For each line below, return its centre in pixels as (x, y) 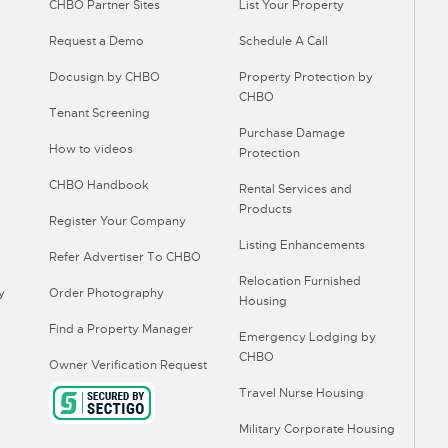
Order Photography (106, 293)
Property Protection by (306, 77)
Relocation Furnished (300, 281)
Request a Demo (96, 41)
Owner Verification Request (128, 365)
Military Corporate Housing (317, 429)
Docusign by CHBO (104, 77)
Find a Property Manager (121, 329)
